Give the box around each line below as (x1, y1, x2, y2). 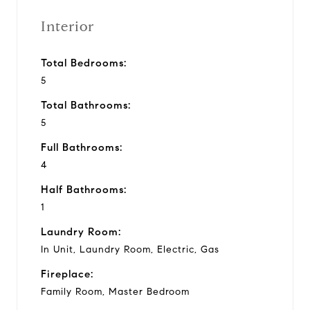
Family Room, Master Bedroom (41, 285, 190, 298)
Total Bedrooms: (41, 56, 127, 69)
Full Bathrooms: (41, 140, 122, 154)
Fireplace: (41, 267, 93, 280)
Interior (41, 17, 94, 35)
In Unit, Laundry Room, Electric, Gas (41, 243, 219, 255)
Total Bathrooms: (41, 98, 131, 111)
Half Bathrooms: (41, 183, 127, 196)
